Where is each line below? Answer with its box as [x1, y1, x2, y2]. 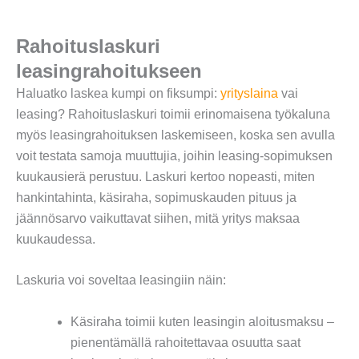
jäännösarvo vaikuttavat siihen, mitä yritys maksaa [16, 211, 300, 225]
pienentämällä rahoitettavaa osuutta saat [71, 335, 301, 349]
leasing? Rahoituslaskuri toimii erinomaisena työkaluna [16, 107, 330, 121]
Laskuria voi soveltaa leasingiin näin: [16, 273, 226, 288]
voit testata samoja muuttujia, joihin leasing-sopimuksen [16, 148, 333, 163]
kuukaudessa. [16, 232, 95, 246]
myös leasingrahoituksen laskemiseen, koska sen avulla [16, 127, 335, 142]
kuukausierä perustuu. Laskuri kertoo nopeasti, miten [16, 169, 315, 184]
